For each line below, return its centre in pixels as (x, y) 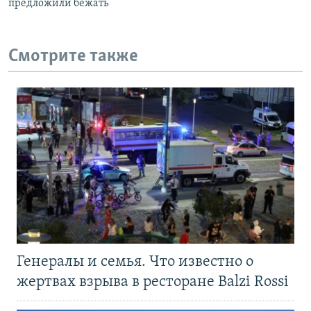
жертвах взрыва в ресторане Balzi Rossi (154, 283)
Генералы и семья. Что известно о (135, 262)
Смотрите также (73, 56)
